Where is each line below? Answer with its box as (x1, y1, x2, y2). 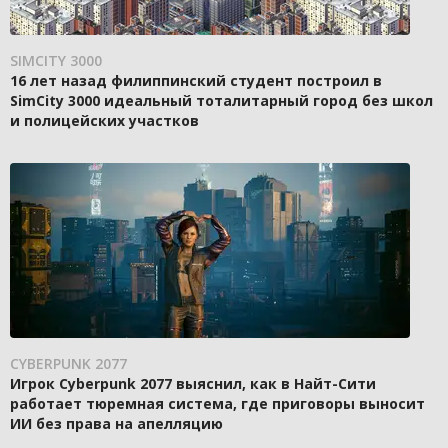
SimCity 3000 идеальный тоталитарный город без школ (10, 91, 433, 111)
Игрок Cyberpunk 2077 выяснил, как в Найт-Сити (10, 374, 376, 394)
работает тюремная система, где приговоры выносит (10, 394, 425, 414)
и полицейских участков (10, 111, 199, 131)
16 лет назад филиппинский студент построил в (10, 71, 382, 91)
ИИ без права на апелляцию (10, 414, 223, 434)
